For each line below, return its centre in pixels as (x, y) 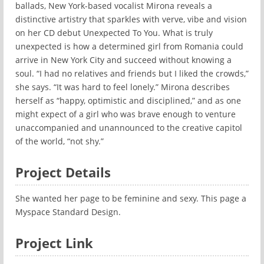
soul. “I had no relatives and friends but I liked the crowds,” (132, 73)
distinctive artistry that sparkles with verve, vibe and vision (131, 19)
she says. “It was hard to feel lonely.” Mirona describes (123, 87)
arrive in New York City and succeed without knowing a (123, 60)
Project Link (54, 243)
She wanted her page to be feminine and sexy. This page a (131, 198)
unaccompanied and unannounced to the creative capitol (129, 128)
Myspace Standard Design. (68, 212)
